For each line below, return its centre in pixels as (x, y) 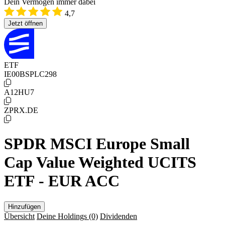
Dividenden (119, 216)
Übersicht (19, 216)
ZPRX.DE (21, 110)
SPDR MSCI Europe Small (97, 144)
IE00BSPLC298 (30, 74)
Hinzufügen (24, 206)
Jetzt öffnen (25, 23)
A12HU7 (19, 92)
